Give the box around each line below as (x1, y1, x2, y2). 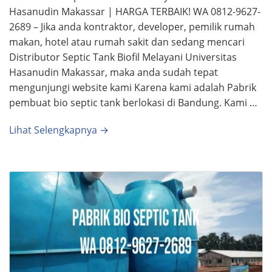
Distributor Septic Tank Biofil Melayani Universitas (9, 50, 237, 64)
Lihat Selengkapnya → (9, 123, 109, 137)
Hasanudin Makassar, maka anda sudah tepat (9, 65, 218, 79)
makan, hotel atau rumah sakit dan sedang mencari (9, 35, 245, 49)
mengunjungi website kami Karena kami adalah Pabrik (9, 80, 256, 94)
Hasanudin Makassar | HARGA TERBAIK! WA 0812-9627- (9, 4, 260, 18)
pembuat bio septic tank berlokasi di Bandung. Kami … (9, 95, 257, 109)
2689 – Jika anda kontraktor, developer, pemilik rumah (9, 19, 255, 33)
